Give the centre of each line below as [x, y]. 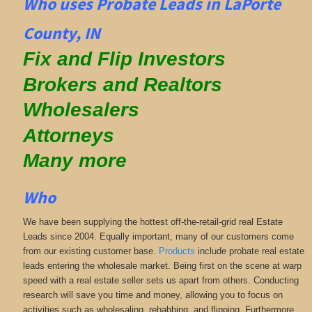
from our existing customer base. [91, 251]
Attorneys [71, 135]
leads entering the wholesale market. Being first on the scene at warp [162, 265]
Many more [75, 161]
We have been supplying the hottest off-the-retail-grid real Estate [153, 221]
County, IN [61, 33]
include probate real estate [249, 251]
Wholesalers [81, 110]
